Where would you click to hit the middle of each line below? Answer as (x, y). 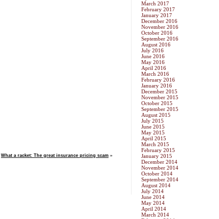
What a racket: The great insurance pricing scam (55, 155)
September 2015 (160, 109)
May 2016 (153, 62)
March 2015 (155, 144)
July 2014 (153, 191)
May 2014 (153, 203)
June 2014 (153, 197)
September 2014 (160, 180)
